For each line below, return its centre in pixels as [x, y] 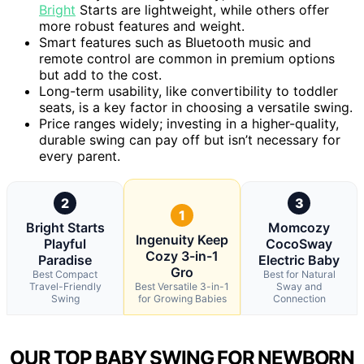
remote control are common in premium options [187, 58]
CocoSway [299, 243]
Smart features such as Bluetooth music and [175, 42]
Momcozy [299, 227]
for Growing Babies [182, 298]
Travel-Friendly [65, 286]
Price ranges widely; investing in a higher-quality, [189, 123]
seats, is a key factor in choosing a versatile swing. [196, 107]
